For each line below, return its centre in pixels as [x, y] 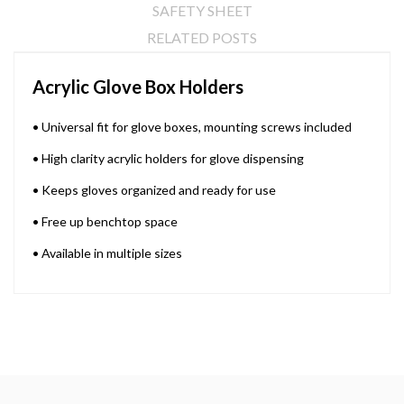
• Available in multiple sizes [107, 252]
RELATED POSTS [202, 37]
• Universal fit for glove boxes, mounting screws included [192, 126]
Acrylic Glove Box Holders [138, 86]
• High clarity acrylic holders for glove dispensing [168, 158]
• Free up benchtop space [105, 221]
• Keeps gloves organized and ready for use [154, 189]
